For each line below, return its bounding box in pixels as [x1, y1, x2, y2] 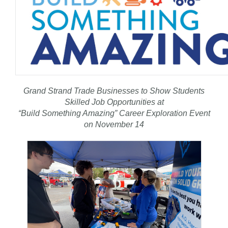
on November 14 [84, 120, 144, 129]
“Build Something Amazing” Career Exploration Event [18, 108, 210, 118]
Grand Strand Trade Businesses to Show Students [23, 86, 205, 95]
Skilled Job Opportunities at [64, 97, 164, 106]
